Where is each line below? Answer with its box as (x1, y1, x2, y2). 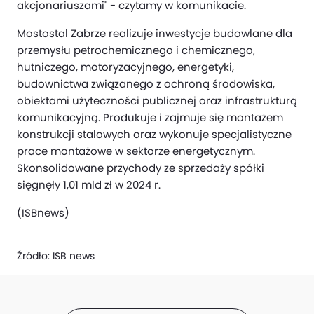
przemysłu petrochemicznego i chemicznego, (17, 43, 255, 57)
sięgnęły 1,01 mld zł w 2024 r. (17, 177, 161, 192)
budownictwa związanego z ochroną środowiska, (17, 76, 275, 91)
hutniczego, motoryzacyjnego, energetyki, (17, 60, 234, 74)
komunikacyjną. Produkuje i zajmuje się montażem (17, 110, 283, 125)
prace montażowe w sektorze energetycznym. (17, 144, 255, 158)
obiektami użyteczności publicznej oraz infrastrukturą (17, 93, 297, 108)
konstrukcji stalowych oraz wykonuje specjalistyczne (17, 127, 292, 142)
